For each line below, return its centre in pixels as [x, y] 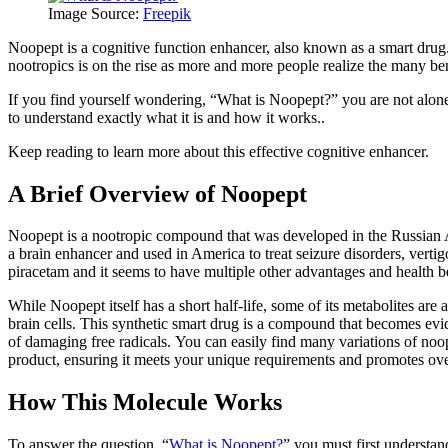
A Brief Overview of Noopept [157, 193]
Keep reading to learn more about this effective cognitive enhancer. [220, 151]
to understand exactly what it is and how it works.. [168, 117]
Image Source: [95, 13]
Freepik [167, 13]
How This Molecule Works [145, 402]
